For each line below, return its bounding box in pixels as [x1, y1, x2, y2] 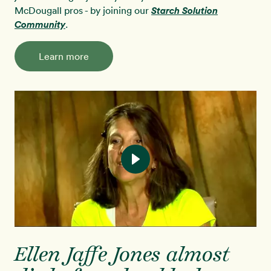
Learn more [39, 50, 89, 62]
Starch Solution [151, 4, 218, 17]
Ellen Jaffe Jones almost [15, 241, 230, 270]
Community [15, 18, 65, 31]
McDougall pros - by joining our [15, 4, 151, 16]
